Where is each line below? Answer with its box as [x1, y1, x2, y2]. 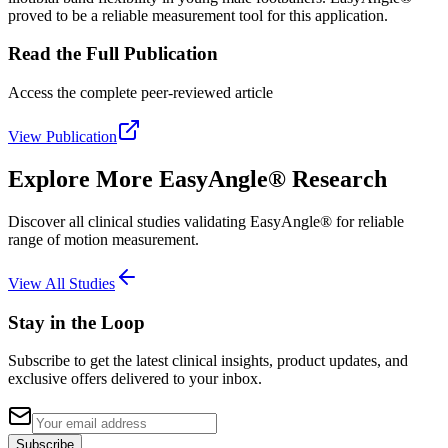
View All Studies [8, 275, 115, 292]
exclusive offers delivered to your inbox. [8, 370, 262, 388]
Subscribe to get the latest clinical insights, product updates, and [8, 352, 408, 370]
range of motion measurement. [8, 231, 199, 248]
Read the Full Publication [8, 43, 218, 65]
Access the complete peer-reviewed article [8, 84, 273, 102]
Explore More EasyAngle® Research [8, 166, 387, 193]
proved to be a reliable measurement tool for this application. [8, 6, 388, 24]
